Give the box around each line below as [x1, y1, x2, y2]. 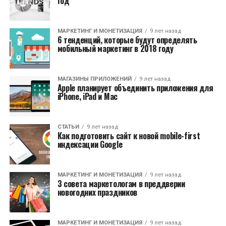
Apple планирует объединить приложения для [57, 82, 213, 94]
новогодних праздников [57, 186, 137, 198]
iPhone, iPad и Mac [57, 90, 118, 102]
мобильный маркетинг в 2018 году [57, 42, 174, 54]
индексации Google [57, 138, 123, 150]
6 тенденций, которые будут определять [57, 34, 197, 46]
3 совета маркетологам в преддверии [57, 178, 185, 190]
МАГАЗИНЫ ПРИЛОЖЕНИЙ [57, 76, 132, 82]
